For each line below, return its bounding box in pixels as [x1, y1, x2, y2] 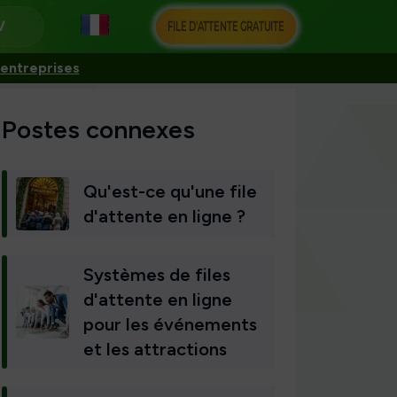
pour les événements [83, 314, 257, 335]
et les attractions [83, 339, 227, 360]
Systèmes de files [83, 264, 230, 285]
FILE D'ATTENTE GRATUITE [167, 18, 284, 35]
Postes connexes [2, 114, 195, 144]
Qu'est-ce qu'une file [83, 181, 257, 202]
